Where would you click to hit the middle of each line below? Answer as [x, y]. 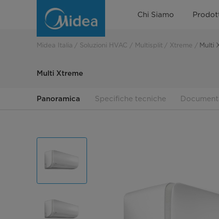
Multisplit [149, 45]
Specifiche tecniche [130, 99]
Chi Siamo [156, 14]
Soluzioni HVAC [104, 45]
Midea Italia [55, 45]
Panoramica [58, 99]
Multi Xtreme [60, 74]
